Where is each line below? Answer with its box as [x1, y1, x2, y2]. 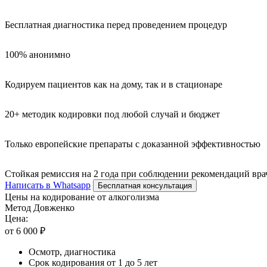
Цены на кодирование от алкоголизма [5, 191, 159, 202]
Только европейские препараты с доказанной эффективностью [5, 138, 260, 149]
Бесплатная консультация [98, 181, 192, 190]
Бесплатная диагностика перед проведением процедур [5, 19, 227, 30]
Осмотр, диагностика [29, 246, 116, 257]
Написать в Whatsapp [5, 179, 91, 190]
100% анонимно [5, 49, 70, 60]
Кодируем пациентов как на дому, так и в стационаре [5, 79, 222, 89]
